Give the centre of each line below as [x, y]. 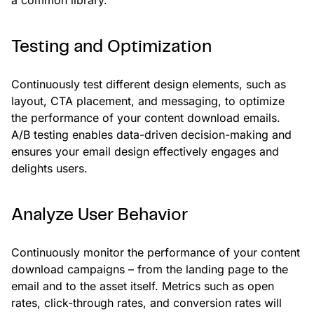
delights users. [49, 168]
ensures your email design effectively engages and [145, 151]
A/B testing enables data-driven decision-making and [151, 134]
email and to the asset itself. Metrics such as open [143, 286]
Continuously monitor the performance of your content [156, 252]
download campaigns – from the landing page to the [150, 269]
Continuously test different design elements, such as [149, 84]
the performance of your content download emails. [146, 117]
